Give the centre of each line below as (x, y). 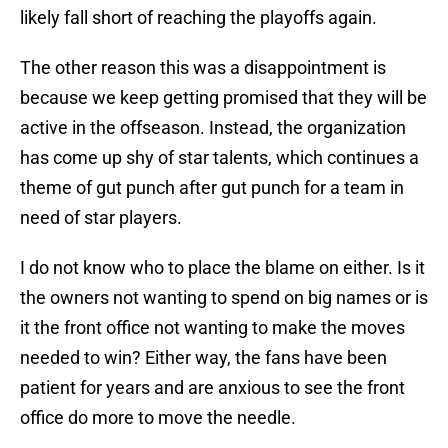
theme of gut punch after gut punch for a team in (212, 188)
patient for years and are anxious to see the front (212, 388)
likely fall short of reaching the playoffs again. (198, 18)
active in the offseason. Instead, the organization (213, 128)
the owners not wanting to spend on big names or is (224, 298)
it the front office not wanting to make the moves (212, 328)
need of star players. (103, 218)
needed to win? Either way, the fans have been (203, 358)
